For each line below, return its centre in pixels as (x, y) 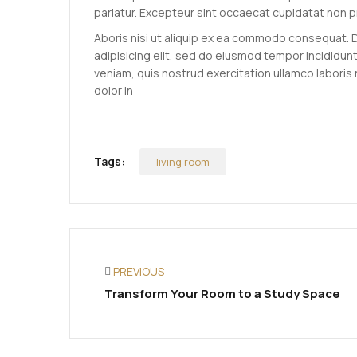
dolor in (114, 91)
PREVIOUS (139, 272)
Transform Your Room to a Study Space (223, 294)
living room (183, 162)
